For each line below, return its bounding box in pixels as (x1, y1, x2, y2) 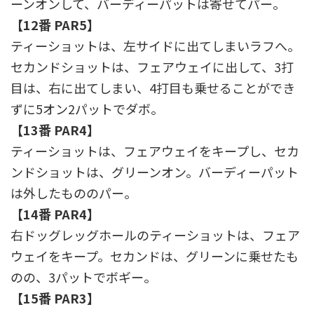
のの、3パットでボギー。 (11, 267, 156, 286)
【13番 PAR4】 (11, 120, 100, 139)
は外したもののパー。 (11, 183, 137, 202)
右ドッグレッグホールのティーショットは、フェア (11, 225, 300, 244)
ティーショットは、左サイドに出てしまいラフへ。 (11, 36, 300, 55)
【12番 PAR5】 (11, 15, 100, 34)
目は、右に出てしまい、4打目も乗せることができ (11, 78, 295, 97)
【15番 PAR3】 (11, 288, 100, 307)
